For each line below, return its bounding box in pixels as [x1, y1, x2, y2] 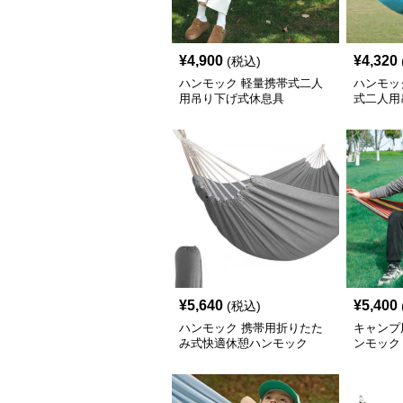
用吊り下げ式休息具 [178, 92, 284, 105]
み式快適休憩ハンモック [178, 336, 308, 350]
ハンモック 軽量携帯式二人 [178, 76, 323, 90]
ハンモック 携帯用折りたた [178, 321, 323, 335]
